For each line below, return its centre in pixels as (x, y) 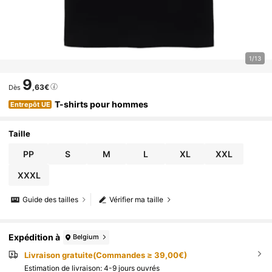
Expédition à (35, 237)
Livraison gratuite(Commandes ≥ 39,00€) (105, 255)
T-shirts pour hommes (101, 104)
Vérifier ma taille (137, 200)
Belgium (86, 237)
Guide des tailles (51, 200)
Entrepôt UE (30, 105)
